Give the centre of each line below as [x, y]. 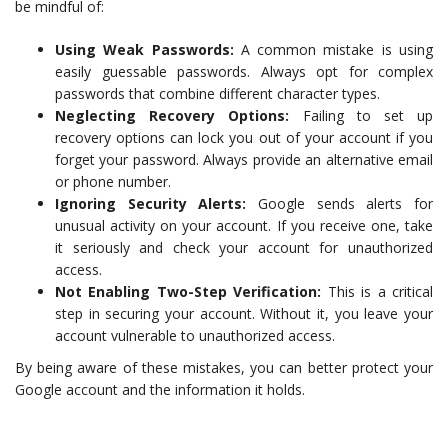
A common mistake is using [333, 50]
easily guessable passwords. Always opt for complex [244, 72]
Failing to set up [361, 116]
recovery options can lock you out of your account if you [244, 138]
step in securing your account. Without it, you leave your [244, 314]
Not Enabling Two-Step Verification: [188, 292]
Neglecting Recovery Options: [172, 116]
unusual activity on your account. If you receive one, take [244, 226]
